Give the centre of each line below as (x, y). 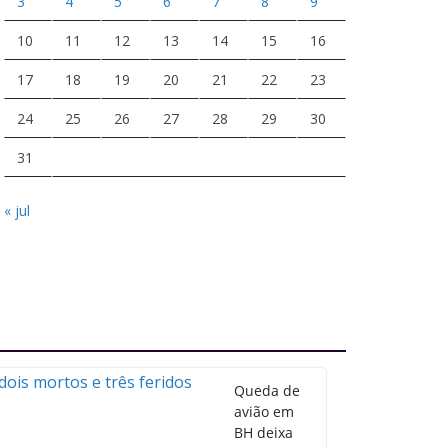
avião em (264, 411)
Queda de (267, 390)
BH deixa (263, 432)
